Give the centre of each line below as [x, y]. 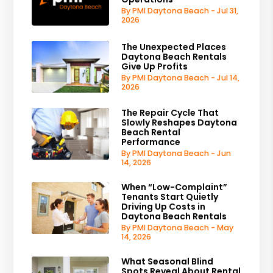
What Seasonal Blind [168, 261]
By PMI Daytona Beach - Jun [176, 153]
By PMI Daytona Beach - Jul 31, [180, 10]
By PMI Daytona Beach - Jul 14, [181, 77]
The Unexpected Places [174, 47]
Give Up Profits [155, 66]
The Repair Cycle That [170, 112]
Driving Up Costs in [164, 206]
